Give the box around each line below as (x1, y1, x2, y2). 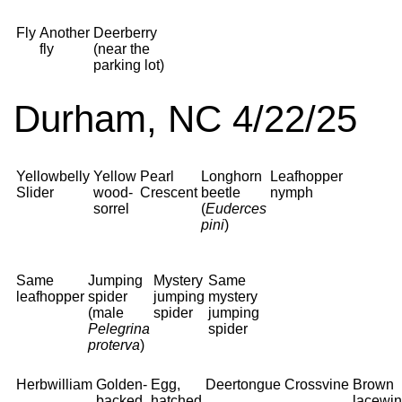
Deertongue (205, 377, 281, 392)
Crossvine (284, 377, 349, 392)
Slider (16, 185, 54, 200)
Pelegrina (88, 321, 150, 336)
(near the (93, 41, 150, 57)
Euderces (205, 201, 267, 216)
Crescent (140, 185, 197, 200)
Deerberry (93, 25, 157, 40)
